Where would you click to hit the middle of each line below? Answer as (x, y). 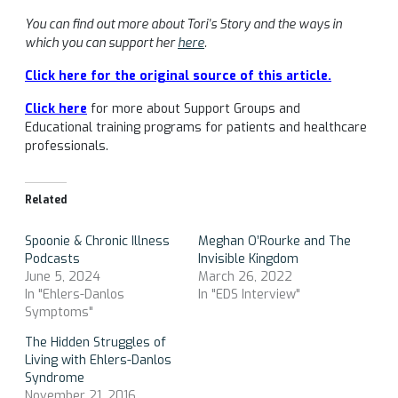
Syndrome (55, 378)
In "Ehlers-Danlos (75, 295)
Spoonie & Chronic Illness (97, 242)
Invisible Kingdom (248, 259)
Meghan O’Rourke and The (274, 242)
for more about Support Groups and (194, 109)
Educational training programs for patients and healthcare (196, 128)
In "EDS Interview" (249, 295)
